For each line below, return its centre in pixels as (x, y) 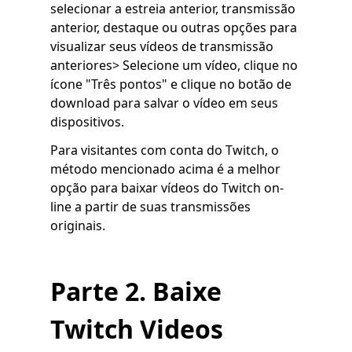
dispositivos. (87, 122)
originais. (78, 226)
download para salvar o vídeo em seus (164, 103)
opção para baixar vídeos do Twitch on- (167, 188)
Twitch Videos (137, 329)
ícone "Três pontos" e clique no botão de (171, 84)
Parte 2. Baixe (136, 291)
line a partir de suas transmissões (150, 207)
